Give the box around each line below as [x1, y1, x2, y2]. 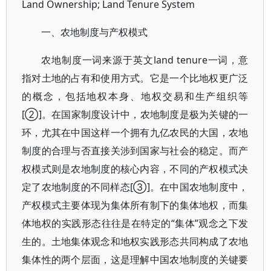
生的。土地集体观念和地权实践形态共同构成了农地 [22, 235, 249, 248]
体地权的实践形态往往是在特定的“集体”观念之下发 [22, 217, 249, 230]
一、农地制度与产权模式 [41, 25, 148, 39]
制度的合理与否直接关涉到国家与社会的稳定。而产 [22, 144, 249, 157]
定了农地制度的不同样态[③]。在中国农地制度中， [22, 180, 249, 194]
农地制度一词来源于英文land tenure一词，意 [41, 53, 249, 67]
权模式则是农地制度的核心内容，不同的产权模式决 [22, 162, 249, 175]
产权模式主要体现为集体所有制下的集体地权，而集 [22, 198, 249, 212]
